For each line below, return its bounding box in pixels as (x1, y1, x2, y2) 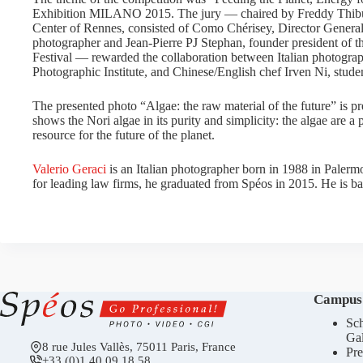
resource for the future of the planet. (32, 128, 215, 142)
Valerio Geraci (32, 162, 106, 176)
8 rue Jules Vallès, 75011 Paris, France (41, 340, 236, 354)
